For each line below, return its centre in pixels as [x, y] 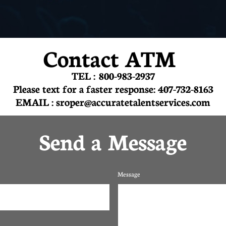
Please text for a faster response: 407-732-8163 [113, 88]
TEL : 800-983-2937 [113, 75]
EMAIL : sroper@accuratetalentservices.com [113, 101]
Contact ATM [109, 58]
